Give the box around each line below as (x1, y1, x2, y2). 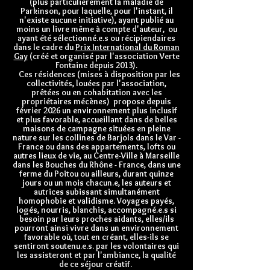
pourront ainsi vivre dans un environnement (14, 222, 178, 233)
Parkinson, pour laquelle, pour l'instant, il (20, 5, 173, 16)
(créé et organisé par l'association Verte (27, 51, 180, 61)
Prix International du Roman (75, 42, 180, 52)
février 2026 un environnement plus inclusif (16, 105, 177, 116)
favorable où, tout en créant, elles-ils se (24, 231, 169, 242)
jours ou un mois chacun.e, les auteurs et (22, 177, 171, 188)
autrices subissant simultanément (33, 186, 160, 197)
